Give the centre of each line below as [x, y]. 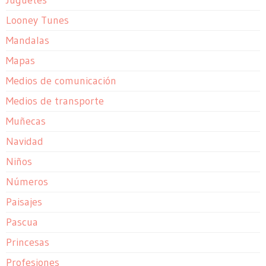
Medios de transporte [55, 101]
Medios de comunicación [61, 81]
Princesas [28, 243]
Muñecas [26, 121]
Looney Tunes [37, 20]
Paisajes [24, 202]
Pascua [22, 222]
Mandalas [28, 41]
